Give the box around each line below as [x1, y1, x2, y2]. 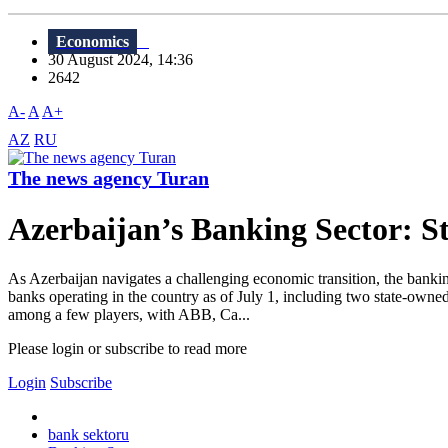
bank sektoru [48, 425, 129, 443]
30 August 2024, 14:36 [48, 51, 205, 69]
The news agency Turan [8, 167, 209, 190]
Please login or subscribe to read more [8, 339, 247, 357]
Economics [56, 33, 129, 51]
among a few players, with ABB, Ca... [8, 305, 250, 323]
